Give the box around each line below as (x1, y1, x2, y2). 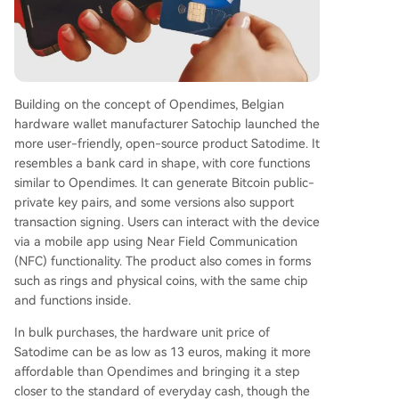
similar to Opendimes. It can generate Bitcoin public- (14, 175, 314, 191)
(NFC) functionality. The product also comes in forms (14, 254, 311, 269)
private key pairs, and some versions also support (14, 195, 294, 210)
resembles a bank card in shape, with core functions (14, 156, 310, 171)
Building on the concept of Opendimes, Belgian (14, 97, 284, 112)
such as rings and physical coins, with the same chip (14, 273, 308, 289)
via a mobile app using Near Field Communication (14, 234, 297, 249)
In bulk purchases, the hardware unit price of (14, 325, 270, 340)
